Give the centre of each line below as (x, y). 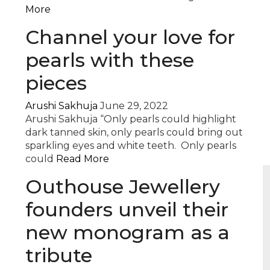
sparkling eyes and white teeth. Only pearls (131, 146)
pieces (59, 83)
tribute (59, 255)
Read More (83, 159)
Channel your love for (130, 37)
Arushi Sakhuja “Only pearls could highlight (131, 119)
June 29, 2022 (134, 106)
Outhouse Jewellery (123, 187)
